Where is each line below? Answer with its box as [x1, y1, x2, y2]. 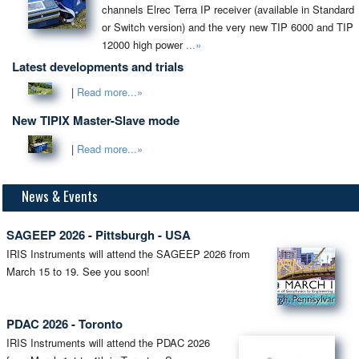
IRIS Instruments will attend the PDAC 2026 [6, 334, 210, 350]
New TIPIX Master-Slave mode [11, 111, 179, 129]
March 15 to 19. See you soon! [6, 264, 150, 280]
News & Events [22, 186, 98, 207]
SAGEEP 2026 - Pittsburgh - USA [6, 226, 191, 244]
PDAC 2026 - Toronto [6, 314, 123, 333]
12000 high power [101, 36, 183, 52]
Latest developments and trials [11, 57, 184, 75]
